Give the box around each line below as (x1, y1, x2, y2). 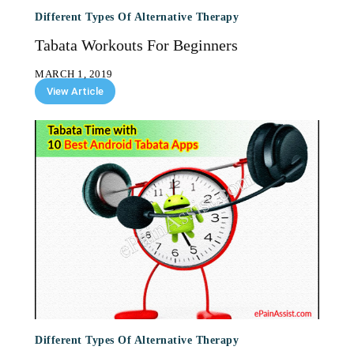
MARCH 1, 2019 (35, 68, 113, 80)
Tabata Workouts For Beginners (35, 36, 238, 54)
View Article (47, 85, 104, 97)
